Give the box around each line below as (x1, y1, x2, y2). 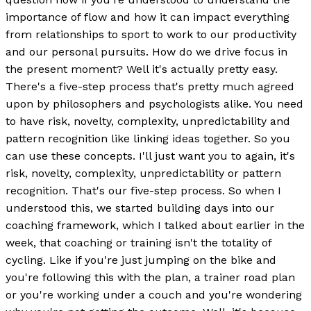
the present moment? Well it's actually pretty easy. (6, 62, 278, 76)
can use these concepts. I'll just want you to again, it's (6, 149, 295, 162)
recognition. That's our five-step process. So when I (6, 183, 281, 197)
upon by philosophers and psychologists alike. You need (6, 96, 303, 110)
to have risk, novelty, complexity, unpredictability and (6, 114, 290, 128)
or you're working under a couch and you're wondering (6, 287, 302, 301)
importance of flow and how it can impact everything (6, 10, 289, 24)
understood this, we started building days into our (6, 201, 274, 215)
